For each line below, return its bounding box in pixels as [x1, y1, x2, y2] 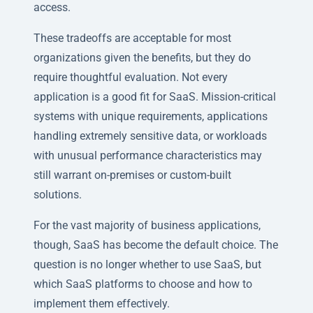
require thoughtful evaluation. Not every [34, 70, 228, 84]
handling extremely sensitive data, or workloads [34, 129, 267, 143]
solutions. [34, 187, 82, 201]
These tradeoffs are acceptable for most [34, 31, 231, 45]
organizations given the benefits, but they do [34, 50, 251, 64]
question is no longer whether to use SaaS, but [34, 257, 261, 271]
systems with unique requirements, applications [34, 109, 268, 123]
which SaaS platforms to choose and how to [34, 277, 252, 291]
